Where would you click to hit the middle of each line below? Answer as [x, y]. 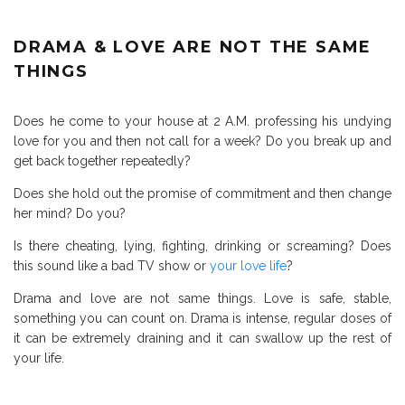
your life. [39, 358]
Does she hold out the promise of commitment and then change [202, 193]
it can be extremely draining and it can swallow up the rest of [202, 338]
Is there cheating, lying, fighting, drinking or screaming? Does [202, 245]
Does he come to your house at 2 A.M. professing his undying [202, 121]
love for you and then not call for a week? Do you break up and [202, 141]
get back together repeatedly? [102, 160]
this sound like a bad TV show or [112, 265]
